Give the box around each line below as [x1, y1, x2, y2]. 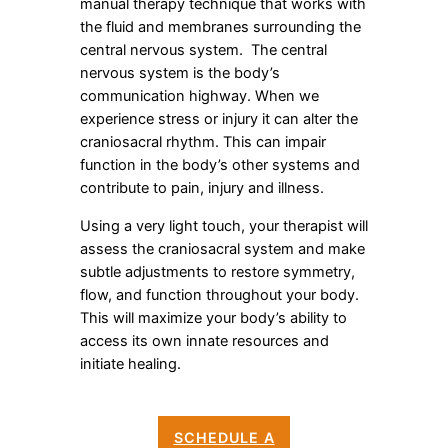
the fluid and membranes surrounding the [80, 18, 361, 37]
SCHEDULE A [173, 428, 275, 446]
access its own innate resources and [80, 331, 329, 350]
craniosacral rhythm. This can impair [80, 133, 326, 152]
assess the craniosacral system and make [80, 239, 365, 258]
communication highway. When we [80, 87, 319, 106]
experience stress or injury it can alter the [80, 110, 358, 129]
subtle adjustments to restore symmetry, [80, 262, 355, 281]
